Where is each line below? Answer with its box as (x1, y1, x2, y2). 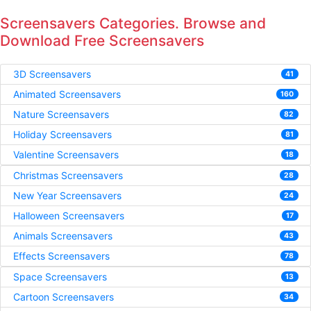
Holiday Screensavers (12, 128, 112, 141)
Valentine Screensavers (12, 149, 119, 161)
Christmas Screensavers (12, 169, 123, 182)
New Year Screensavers (12, 190, 121, 202)
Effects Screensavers (12, 250, 110, 262)
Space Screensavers (12, 271, 107, 283)
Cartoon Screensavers (12, 291, 114, 303)
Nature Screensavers (12, 108, 109, 121)
